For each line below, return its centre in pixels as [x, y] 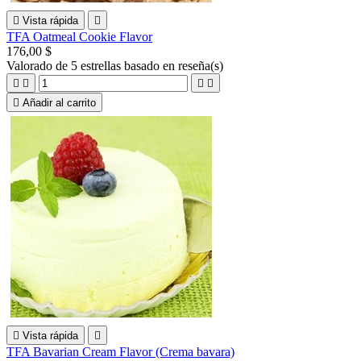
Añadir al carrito [59, 102]
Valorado [31, 65]
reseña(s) [201, 65]
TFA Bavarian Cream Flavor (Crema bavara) [120, 351]
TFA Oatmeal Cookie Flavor [79, 36]
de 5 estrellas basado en [117, 65]
